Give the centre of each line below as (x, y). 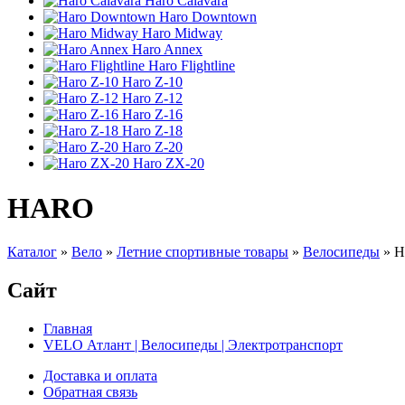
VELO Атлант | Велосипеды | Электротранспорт (193, 345)
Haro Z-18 (152, 131)
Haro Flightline (192, 66)
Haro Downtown (208, 17)
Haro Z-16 (152, 115)
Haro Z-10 (152, 82)
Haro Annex (167, 50)
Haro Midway (182, 33)
